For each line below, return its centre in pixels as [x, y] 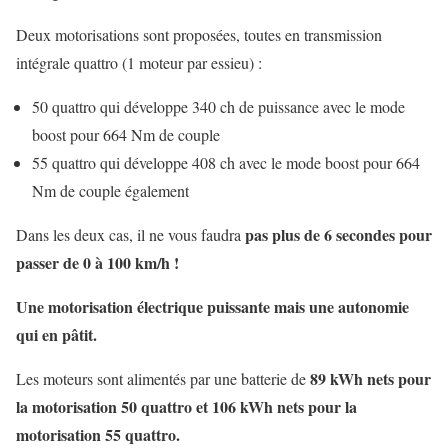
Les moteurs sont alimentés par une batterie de [163, 379]
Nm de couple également [110, 191]
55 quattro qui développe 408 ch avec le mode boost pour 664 [226, 163]
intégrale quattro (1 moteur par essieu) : [139, 63]
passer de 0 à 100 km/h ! [97, 263]
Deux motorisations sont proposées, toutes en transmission [199, 35]
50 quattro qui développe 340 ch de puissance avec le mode [218, 107]
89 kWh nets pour [370, 379]
